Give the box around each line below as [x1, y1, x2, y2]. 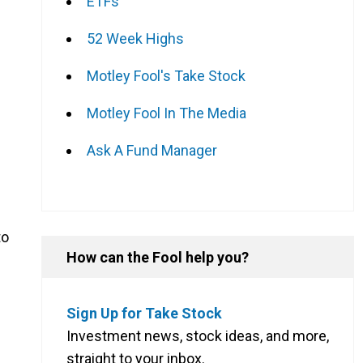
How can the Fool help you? [66, 248, 249, 266]
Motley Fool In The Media [87, 104, 246, 122]
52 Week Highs [87, 29, 184, 47]
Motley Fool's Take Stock [87, 66, 246, 84]
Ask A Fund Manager [87, 141, 217, 159]
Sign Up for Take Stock [66, 304, 222, 322]
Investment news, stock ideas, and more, [66, 327, 329, 344]
